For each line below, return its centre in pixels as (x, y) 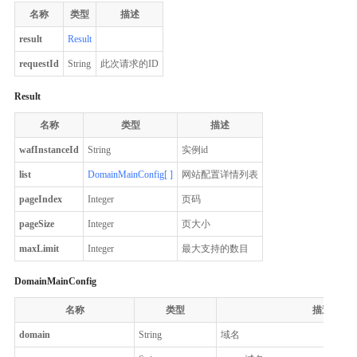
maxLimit (39, 248)
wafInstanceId (49, 149)
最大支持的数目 (215, 248)
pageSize (37, 224)
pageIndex (41, 199)
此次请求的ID (129, 63)
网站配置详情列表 (220, 174)
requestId (39, 63)
